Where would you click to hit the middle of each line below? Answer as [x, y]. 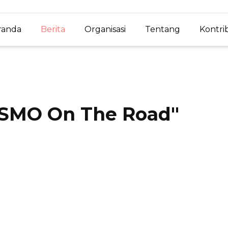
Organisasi [105, 29]
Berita [53, 29]
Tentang [163, 29]
